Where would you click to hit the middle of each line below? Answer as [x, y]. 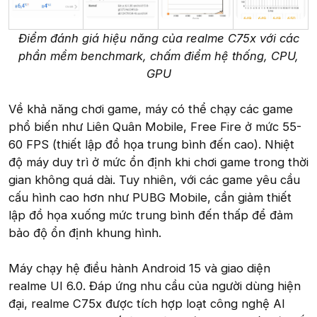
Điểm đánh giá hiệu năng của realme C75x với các [158, 38]
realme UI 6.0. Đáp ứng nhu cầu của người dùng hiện [155, 286]
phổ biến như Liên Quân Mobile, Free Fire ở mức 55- [155, 126]
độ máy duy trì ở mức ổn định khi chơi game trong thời [158, 162]
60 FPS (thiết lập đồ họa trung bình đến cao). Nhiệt [151, 144]
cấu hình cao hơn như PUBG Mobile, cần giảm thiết [150, 197]
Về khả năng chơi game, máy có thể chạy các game [151, 109]
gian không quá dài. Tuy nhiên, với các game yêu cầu [154, 179]
